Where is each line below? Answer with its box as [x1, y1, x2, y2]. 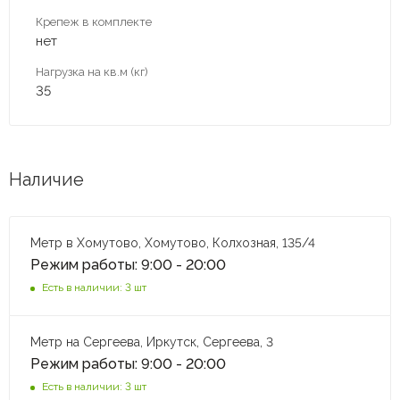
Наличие [9, 168, 84, 190]
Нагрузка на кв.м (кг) [36, 64, 148, 79]
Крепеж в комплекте [36, 14, 152, 29]
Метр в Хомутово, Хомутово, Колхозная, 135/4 [30, 235, 315, 250]
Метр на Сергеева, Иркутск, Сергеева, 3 [30, 334, 277, 349]
